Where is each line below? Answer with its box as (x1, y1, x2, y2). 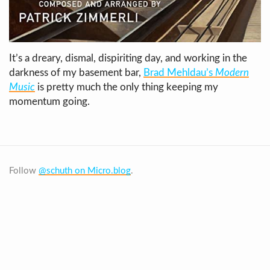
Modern (215, 67, 249, 78)
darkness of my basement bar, (9, 67, 143, 78)
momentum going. (9, 96, 90, 107)
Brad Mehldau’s (143, 67, 215, 78)
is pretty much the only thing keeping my (35, 82, 218, 93)
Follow (9, 166, 39, 176)
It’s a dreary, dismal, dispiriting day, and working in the (9, 53, 247, 64)
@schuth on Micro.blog (39, 166, 131, 176)
